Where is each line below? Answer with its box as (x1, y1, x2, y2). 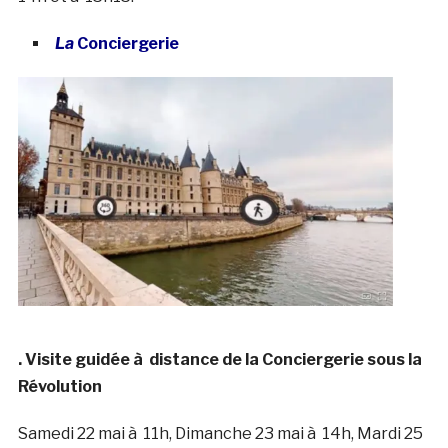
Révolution (17, 376, 102, 396)
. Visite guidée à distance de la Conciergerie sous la (17, 349, 422, 369)
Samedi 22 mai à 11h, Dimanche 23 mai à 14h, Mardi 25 (17, 423, 423, 443)
